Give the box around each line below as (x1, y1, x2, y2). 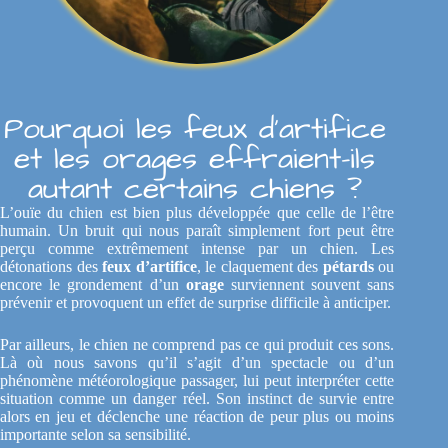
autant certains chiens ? (27, 167, 362, 210)
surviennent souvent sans (223, 275, 395, 293)
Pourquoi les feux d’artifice (3, 107, 386, 150)
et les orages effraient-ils (14, 137, 376, 180)
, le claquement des (196, 257, 323, 275)
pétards (322, 257, 374, 275)
